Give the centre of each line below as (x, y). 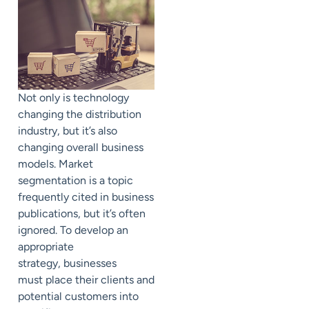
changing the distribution (80, 114)
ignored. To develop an (73, 230)
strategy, (41, 263)
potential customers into (78, 296)
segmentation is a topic (76, 180)
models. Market (56, 163)
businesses (90, 263)
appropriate (46, 246)
